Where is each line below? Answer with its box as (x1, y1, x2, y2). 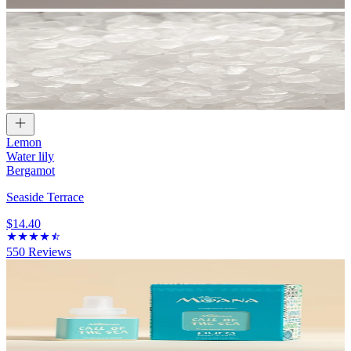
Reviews (25, 245, 71, 259)
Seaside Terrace (6, 190, 84, 204)
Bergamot (6, 164, 55, 178)
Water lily (6, 150, 54, 164)
